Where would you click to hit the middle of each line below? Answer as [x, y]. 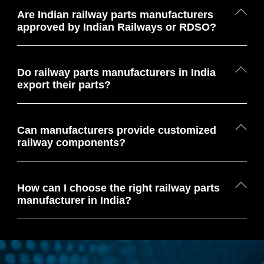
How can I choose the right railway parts [118, 188]
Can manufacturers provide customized [116, 131]
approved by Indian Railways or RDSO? [116, 27]
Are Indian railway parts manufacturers [115, 15]
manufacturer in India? [74, 201]
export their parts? [64, 85]
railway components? [71, 143]
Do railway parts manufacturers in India [116, 73]
